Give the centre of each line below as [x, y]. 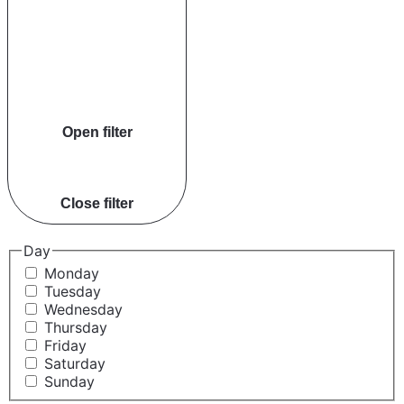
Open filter [97, 132]
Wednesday [83, 310]
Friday [65, 346]
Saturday [75, 364]
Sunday [69, 382]
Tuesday [73, 292]
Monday [72, 274]
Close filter [97, 203]
